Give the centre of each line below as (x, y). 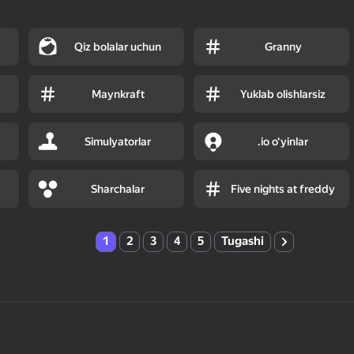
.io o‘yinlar (283, 141)
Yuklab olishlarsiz (283, 94)
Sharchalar (118, 188)
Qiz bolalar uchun (118, 46)
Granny (283, 46)
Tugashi (242, 241)
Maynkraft (118, 94)
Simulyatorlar (118, 141)
